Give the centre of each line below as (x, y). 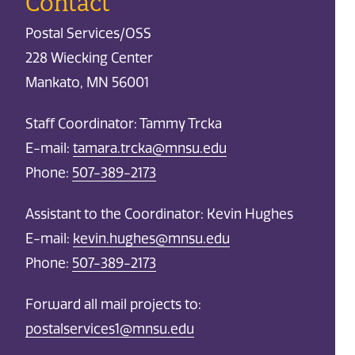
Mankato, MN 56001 (87, 82)
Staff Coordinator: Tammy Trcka (123, 123)
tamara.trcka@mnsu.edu (149, 148)
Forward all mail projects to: (115, 305)
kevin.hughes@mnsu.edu (151, 239)
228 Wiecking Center (89, 57)
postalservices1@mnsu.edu (109, 329)
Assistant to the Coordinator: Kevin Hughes (159, 214)
